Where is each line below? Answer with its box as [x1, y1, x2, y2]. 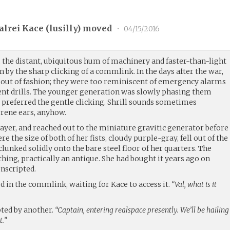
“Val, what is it [171, 180, 217, 189]
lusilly [49, 23, 78, 33]
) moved [77, 23, 114, 33]
